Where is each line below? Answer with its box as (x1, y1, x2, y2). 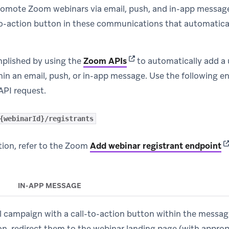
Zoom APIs (83, 55, 127, 67)
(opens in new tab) (126, 55, 199, 66)
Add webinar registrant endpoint (90, 140, 221, 152)
